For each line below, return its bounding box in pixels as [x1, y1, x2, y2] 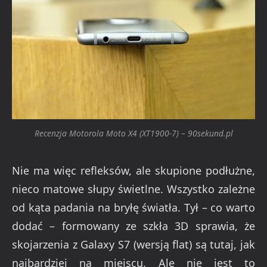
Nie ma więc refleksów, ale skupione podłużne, [12, 163, 255, 178]
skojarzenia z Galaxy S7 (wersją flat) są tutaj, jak [12, 237, 255, 252]
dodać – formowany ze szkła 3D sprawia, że [12, 219, 255, 234]
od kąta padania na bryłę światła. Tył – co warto [12, 200, 255, 215]
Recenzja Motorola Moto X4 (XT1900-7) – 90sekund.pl [34, 127, 233, 139]
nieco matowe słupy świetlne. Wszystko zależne [12, 182, 255, 197]
